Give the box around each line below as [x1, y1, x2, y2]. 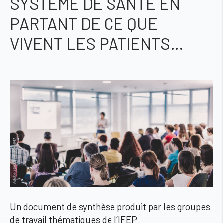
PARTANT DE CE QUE [10, 13, 158, 34]
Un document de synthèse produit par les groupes [10, 201, 210, 213]
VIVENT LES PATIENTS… [10, 33, 184, 54]
